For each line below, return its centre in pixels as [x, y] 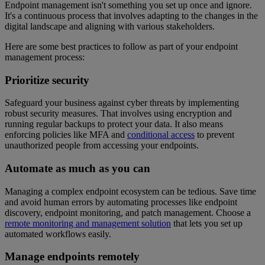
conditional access [161, 135]
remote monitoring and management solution [88, 223]
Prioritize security [47, 80]
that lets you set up [207, 223]
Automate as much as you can [77, 168]
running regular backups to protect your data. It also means [114, 124]
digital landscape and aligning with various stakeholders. [110, 26]
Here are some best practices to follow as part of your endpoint [121, 46]
